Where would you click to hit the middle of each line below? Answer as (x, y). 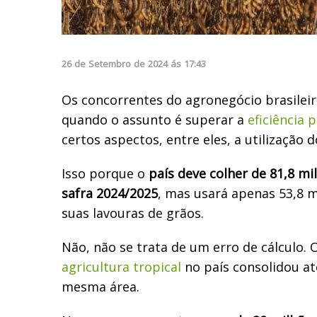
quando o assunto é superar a (155, 119)
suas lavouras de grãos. (133, 213)
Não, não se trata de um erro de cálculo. (186, 247)
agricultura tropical (121, 266)
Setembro (110, 63)
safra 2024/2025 (110, 193)
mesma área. (100, 286)
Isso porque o (105, 173)
